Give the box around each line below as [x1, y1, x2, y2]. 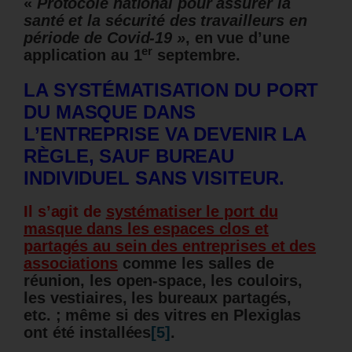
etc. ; [24, 306, 66, 324]
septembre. [152, 46, 241, 64]
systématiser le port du [105, 202, 278, 220]
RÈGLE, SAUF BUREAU [24, 145, 235, 167]
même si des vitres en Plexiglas [65, 306, 302, 324]
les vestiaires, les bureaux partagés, [24, 288, 292, 306]
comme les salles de [117, 254, 274, 272]
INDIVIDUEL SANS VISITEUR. [24, 167, 284, 189]
